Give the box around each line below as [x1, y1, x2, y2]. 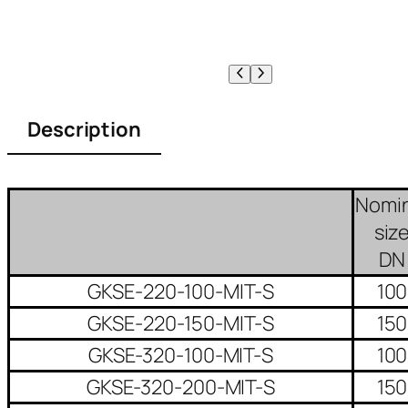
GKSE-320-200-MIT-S [86, 372, 276, 401]
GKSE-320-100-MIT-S [87, 341, 274, 369]
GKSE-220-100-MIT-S [87, 277, 274, 305]
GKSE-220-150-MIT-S [87, 309, 274, 337]
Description [27, 116, 141, 144]
